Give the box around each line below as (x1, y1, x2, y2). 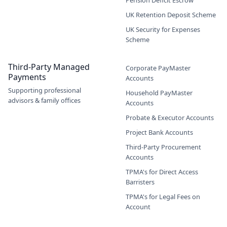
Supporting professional (8, 86, 81, 95)
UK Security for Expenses (126, 25, 200, 34)
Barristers (126, 177, 155, 186)
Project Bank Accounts (126, 128, 193, 137)
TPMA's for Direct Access (126, 167, 198, 176)
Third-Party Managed (8, 61, 90, 72)
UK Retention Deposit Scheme (126, 10, 216, 19)
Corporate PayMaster (126, 63, 191, 72)
